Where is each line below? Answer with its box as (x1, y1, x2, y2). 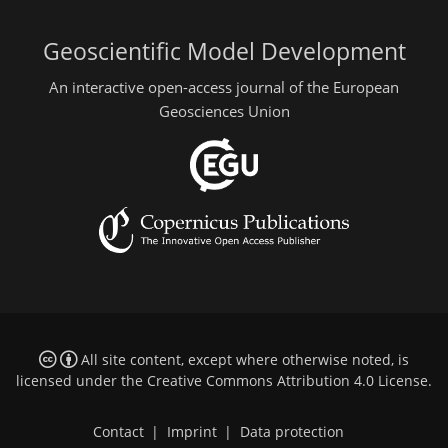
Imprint (166, 423, 217, 442)
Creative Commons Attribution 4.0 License (147, 372, 428, 391)
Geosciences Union (158, 100, 290, 121)
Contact (92, 423, 144, 442)
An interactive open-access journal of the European (49, 76, 399, 97)
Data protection (239, 423, 344, 442)
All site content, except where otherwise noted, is (76, 351, 409, 370)
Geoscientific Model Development (42, 36, 406, 68)
